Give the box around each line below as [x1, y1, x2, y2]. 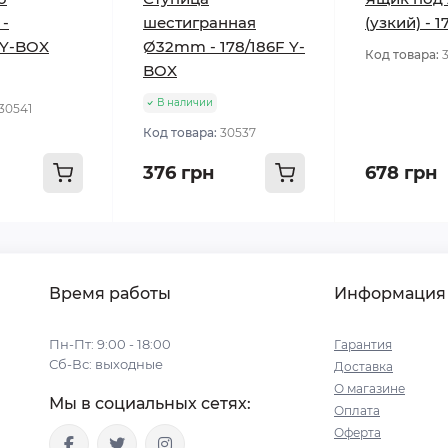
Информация [334, 284, 446, 304]
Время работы [49, 284, 171, 304]
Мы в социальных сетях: [49, 394, 251, 414]
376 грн [143, 162, 214, 185]
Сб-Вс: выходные [49, 356, 163, 373]
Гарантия [334, 337, 392, 353]
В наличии [157, 96, 213, 110]
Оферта [334, 425, 381, 441]
